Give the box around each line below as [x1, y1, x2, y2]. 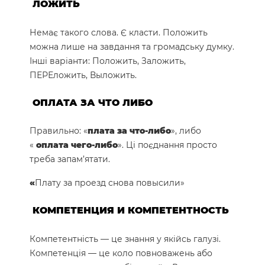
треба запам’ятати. [30, 154, 110, 165]
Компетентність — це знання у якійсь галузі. [30, 233, 221, 244]
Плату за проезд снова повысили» [35, 177, 185, 189]
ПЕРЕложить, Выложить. [30, 69, 137, 80]
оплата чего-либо [36, 140, 118, 151]
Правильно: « [30, 125, 88, 137]
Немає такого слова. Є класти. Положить [30, 27, 208, 38]
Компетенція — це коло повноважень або [30, 247, 212, 258]
